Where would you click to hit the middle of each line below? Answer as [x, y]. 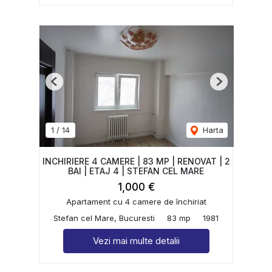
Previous [70, 86]
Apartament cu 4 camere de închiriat [136, 201]
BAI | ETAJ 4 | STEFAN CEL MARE [136, 171]
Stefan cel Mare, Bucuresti [104, 218]
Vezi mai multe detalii [136, 240]
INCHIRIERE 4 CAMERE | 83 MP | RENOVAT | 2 [136, 161]
